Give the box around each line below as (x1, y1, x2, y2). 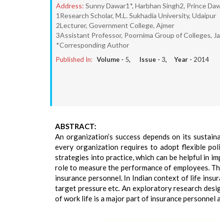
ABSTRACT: (55, 122, 96, 131)
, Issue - (129, 55, 162, 63)
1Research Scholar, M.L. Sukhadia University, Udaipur (56, 11, 216, 20)
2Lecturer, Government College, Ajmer (56, 21, 174, 29)
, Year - (165, 55, 193, 63)
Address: (56, 1, 84, 10)
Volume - (97, 55, 125, 63)
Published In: (56, 55, 92, 63)
